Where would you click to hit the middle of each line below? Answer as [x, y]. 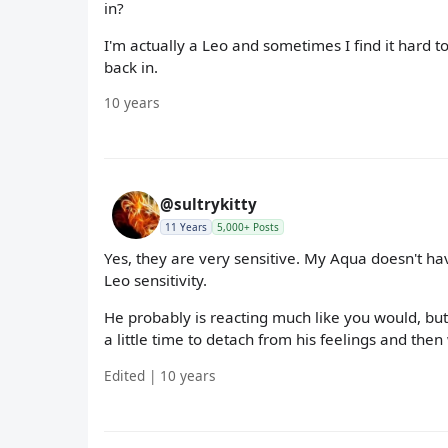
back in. [131, 67]
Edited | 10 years [160, 375]
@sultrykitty [208, 204]
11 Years [186, 227]
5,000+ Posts [248, 227]
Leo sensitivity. [155, 280]
